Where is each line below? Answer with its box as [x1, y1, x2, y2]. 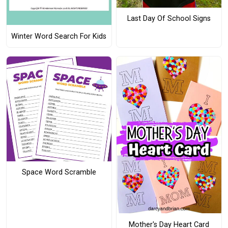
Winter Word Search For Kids [11, 32, 107, 41]
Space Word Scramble [21, 167, 96, 177]
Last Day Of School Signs [127, 14, 211, 23]
